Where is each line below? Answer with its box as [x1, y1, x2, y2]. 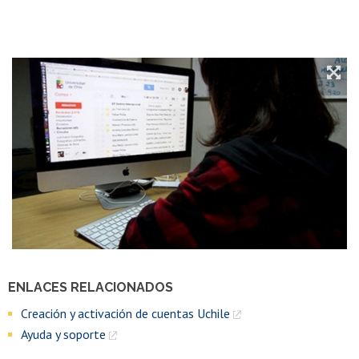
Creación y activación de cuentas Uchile [21, 305, 230, 321]
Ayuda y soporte [21, 325, 106, 342]
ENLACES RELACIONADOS [8, 279, 173, 295]
